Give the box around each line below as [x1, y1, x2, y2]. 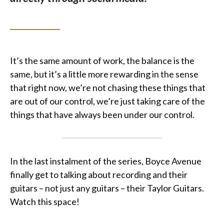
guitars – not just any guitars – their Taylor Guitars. [10, 182, 204, 193]
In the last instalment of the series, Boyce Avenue [10, 155, 201, 166]
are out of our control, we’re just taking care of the [10, 95, 205, 106]
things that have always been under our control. [10, 108, 194, 120]
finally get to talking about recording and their [10, 168, 187, 180]
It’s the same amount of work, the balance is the [10, 54, 194, 66]
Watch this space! [10, 195, 79, 207]
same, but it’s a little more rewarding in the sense [10, 68, 198, 79]
